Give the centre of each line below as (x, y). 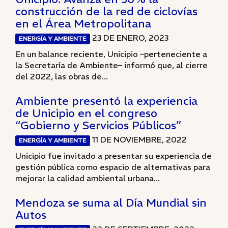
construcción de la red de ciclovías (106, 11)
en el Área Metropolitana (83, 23)
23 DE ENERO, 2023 (130, 38)
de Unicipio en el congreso (86, 113)
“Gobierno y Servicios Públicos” (98, 125)
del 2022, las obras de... (62, 76)
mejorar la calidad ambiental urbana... (88, 178)
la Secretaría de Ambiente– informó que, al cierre (111, 65)
